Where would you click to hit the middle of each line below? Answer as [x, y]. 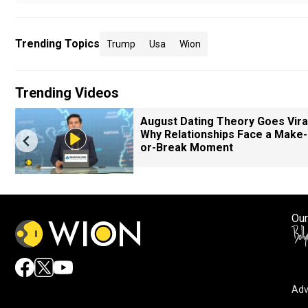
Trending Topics [57, 44]
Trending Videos [67, 93]
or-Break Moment [187, 147]
